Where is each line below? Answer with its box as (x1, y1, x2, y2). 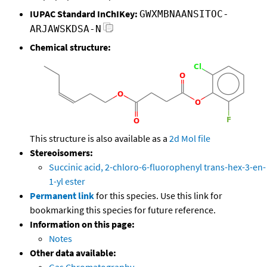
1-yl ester (49, 175, 85, 188)
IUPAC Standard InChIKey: (30, 8, 138, 20)
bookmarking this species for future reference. (30, 204, 216, 216)
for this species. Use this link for (96, 190, 222, 202)
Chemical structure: (30, 41, 111, 54)
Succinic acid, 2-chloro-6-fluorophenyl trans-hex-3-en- (49, 161, 266, 173)
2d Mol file (169, 132, 210, 145)
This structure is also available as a (30, 132, 169, 145)
